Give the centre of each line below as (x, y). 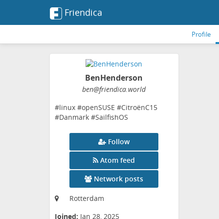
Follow (119, 142)
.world (136, 89)
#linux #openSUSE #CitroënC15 (106, 108)
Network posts (119, 179)
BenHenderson (114, 78)
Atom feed (118, 160)
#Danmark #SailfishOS (91, 117)
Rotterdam (87, 198)
